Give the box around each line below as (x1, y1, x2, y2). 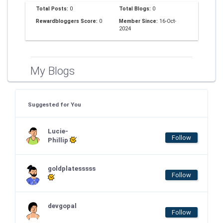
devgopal (48, 202, 77, 210)
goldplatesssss (48, 165, 96, 172)
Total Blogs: (119, 5, 152, 12)
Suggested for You (28, 101, 81, 108)
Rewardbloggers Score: (36, 17, 99, 24)
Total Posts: (36, 5, 70, 12)
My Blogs (30, 64, 75, 78)
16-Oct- (159, 17, 176, 24)
